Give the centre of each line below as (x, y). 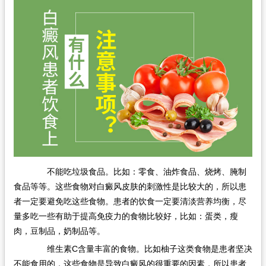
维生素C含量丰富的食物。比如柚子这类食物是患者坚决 (141, 249)
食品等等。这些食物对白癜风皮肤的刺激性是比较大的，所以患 (130, 187)
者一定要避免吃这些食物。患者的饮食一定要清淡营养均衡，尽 (130, 202)
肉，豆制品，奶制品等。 (59, 231)
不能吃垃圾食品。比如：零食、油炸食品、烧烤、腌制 (138, 172)
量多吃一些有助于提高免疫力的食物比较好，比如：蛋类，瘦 (126, 216)
